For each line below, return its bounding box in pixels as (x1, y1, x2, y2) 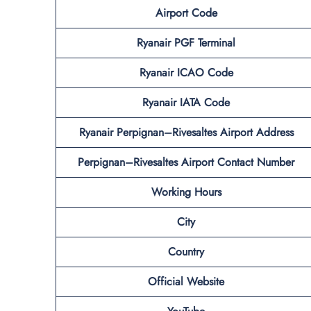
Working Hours (151, 183, 221, 200)
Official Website (148, 273, 224, 289)
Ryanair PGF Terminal (137, 34, 235, 51)
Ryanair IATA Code (142, 94, 230, 110)
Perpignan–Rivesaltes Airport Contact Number (78, 153, 294, 170)
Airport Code (155, 4, 217, 21)
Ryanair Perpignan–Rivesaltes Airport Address (78, 124, 294, 140)
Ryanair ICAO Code (139, 64, 233, 81)
